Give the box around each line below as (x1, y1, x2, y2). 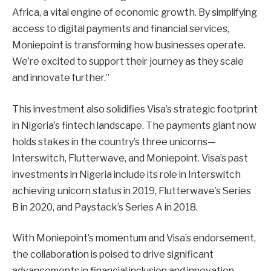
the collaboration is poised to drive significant (12, 249, 214, 261)
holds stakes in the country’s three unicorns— (12, 135, 216, 148)
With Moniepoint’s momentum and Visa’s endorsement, (12, 232, 256, 244)
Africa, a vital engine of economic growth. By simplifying (12, 7, 257, 19)
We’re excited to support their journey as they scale (12, 56, 244, 68)
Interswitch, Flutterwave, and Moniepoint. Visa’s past (12, 152, 248, 164)
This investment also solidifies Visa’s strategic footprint (12, 103, 258, 115)
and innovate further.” (12, 72, 109, 84)
